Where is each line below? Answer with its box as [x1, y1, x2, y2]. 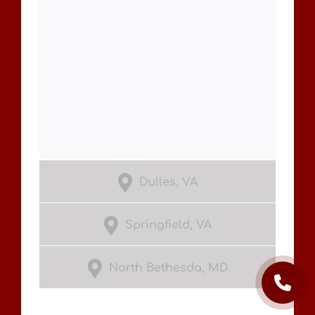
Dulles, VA [139, 175, 198, 188]
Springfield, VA [124, 218, 212, 231]
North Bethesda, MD [108, 261, 228, 274]
